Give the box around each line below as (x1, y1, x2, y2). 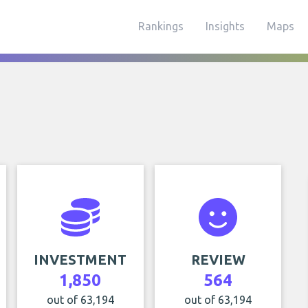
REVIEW (190, 252, 245, 267)
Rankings (138, 20, 184, 32)
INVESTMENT (34, 252, 127, 267)
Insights (206, 20, 245, 32)
